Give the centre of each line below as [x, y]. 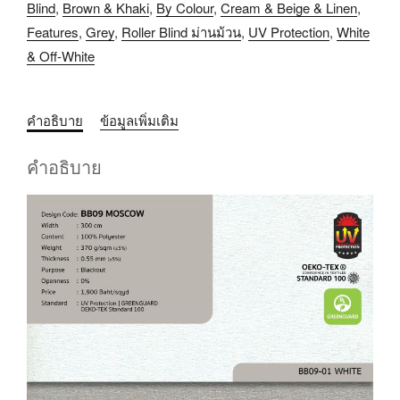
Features [53, 31]
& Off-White [61, 55]
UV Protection [289, 31]
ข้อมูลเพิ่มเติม [139, 120]
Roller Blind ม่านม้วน [181, 31]
